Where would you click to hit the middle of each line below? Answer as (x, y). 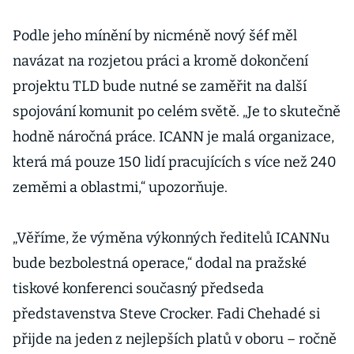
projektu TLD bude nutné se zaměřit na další (160, 86)
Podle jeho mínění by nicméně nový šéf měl (155, 36)
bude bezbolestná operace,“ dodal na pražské (160, 263)
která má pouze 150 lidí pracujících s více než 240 (175, 162)
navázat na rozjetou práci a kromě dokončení (160, 61)
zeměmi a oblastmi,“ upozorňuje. (120, 187)
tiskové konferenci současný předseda (138, 288)
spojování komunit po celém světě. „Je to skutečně (177, 111)
